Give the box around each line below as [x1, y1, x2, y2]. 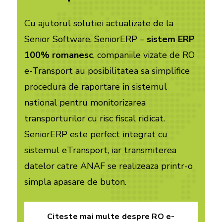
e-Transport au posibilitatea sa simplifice [24, 64, 190, 77]
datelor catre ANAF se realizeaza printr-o [24, 160, 193, 172]
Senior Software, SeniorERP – [24, 33, 147, 45]
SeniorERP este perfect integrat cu [24, 128, 167, 140]
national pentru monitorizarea [24, 96, 146, 109]
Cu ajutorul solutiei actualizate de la [24, 17, 173, 29]
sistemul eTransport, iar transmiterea [24, 144, 176, 156]
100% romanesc [24, 49, 93, 61]
